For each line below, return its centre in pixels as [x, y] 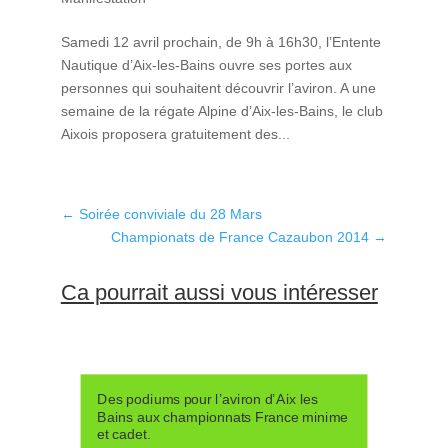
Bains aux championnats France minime [222, 417]
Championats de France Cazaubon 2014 [240, 236]
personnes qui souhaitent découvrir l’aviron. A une [218, 87]
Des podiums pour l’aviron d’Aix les [207, 399]
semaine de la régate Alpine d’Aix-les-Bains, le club [221, 110]
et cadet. [123, 435]
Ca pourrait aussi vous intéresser [219, 292]
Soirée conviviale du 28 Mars [170, 213]
